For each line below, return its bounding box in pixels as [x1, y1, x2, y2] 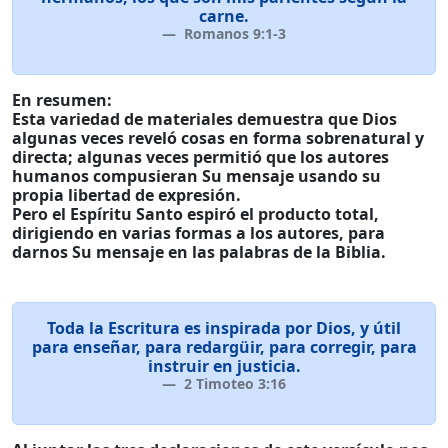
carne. [199, 5, 249, 27]
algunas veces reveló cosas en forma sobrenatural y [12, 127, 424, 149]
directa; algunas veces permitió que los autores [12, 146, 389, 168]
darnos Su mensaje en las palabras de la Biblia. [12, 241, 386, 263]
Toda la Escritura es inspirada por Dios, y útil [47, 317, 401, 339]
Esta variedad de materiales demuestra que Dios [12, 108, 397, 130]
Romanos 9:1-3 [180, 24, 286, 43]
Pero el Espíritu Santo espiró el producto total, [12, 203, 379, 225]
